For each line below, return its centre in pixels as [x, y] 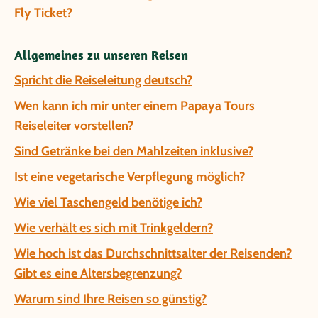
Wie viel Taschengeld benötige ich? [108, 202]
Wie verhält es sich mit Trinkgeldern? [114, 228]
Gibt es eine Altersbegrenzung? [98, 273]
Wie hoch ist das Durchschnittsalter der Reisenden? [153, 253]
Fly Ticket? [43, 13]
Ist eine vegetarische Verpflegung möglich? [130, 177]
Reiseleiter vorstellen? [74, 126]
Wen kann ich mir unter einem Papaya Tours [135, 106]
